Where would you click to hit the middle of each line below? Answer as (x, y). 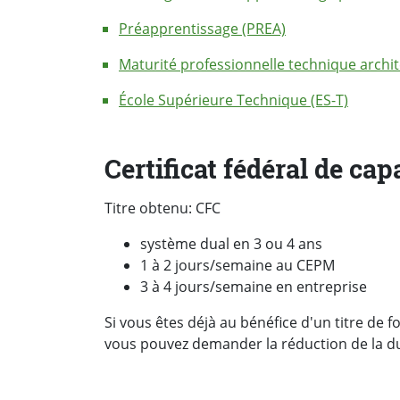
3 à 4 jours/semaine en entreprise (254, 286)
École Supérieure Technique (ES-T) (233, 100)
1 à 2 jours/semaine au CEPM (237, 265)
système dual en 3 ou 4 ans (231, 243)
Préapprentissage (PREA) (202, 28)
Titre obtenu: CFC (162, 208)
